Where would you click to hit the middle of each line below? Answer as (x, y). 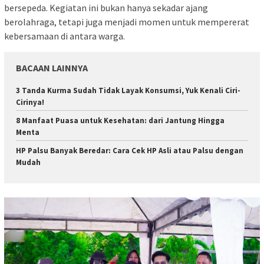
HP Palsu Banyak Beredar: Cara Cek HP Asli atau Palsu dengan (130, 151)
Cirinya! (30, 103)
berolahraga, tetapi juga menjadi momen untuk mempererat (127, 22)
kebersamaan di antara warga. (65, 36)
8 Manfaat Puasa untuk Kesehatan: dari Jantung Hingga (120, 121)
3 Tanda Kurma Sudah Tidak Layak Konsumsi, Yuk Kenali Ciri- (128, 91)
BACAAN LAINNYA (52, 68)
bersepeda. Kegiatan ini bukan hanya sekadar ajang (106, 8)
